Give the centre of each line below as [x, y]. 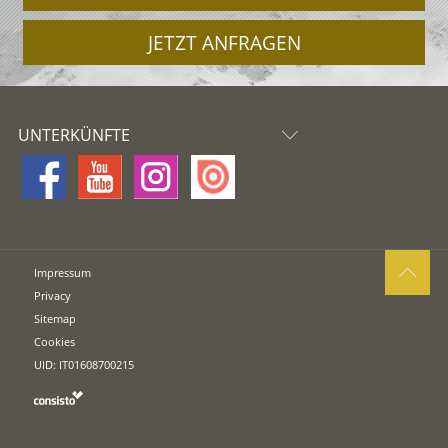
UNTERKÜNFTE [73, 134]
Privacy [53, 296]
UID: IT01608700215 [84, 365]
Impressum [63, 273]
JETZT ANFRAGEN [224, 42]
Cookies [55, 342]
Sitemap [55, 319]
